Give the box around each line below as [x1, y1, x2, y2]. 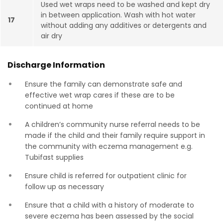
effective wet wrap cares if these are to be [25, 90, 175, 100]
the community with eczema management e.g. [25, 141, 193, 151]
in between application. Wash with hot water [41, 10, 196, 20]
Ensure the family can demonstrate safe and [25, 79, 182, 89]
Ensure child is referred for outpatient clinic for [25, 171, 187, 181]
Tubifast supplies [25, 152, 84, 162]
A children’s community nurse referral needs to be [25, 119, 200, 129]
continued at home [25, 101, 93, 111]
